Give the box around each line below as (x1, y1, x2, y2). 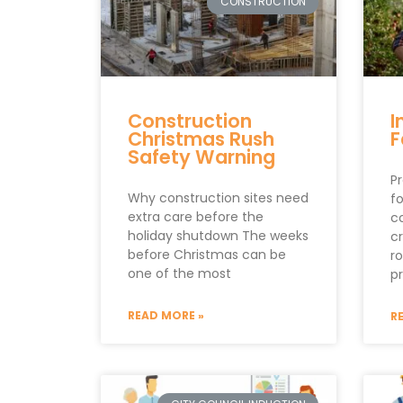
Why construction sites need (128, 188, 309, 207)
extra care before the (128, 207, 264, 226)
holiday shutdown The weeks (128, 226, 309, 245)
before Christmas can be (128, 245, 286, 264)
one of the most (128, 264, 231, 282)
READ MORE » (128, 307, 204, 323)
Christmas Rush (128, 125, 274, 152)
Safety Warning (128, 143, 275, 170)
